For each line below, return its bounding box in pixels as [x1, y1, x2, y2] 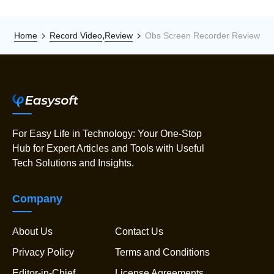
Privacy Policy [12, 246, 74, 257]
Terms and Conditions [115, 246, 210, 257]
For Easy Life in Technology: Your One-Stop [12, 128, 202, 139]
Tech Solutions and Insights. [12, 157, 134, 168]
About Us [12, 226, 53, 237]
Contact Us [115, 226, 163, 237]
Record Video [50, 30, 102, 40]
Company [12, 192, 62, 205]
